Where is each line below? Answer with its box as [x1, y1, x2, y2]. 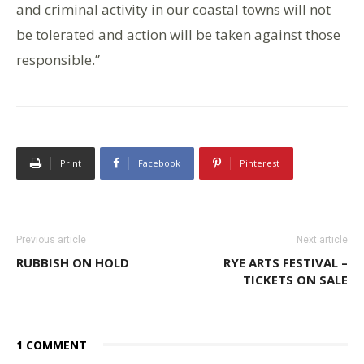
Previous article [16, 233, 86, 245]
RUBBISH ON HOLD [16, 253, 129, 271]
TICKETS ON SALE [243, 271, 348, 288]
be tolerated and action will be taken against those [16, 24, 340, 44]
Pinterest [240, 156, 279, 169]
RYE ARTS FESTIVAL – [223, 253, 348, 271]
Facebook [138, 156, 180, 169]
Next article [297, 233, 348, 245]
